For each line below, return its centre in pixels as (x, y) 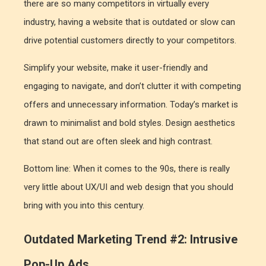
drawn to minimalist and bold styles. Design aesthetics (129, 123)
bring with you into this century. (84, 205)
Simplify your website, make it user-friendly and (116, 68)
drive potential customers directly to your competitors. (130, 40)
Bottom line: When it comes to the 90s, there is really (127, 169)
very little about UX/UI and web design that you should (129, 187)
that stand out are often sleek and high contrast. (119, 141)
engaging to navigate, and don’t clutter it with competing (132, 86)
